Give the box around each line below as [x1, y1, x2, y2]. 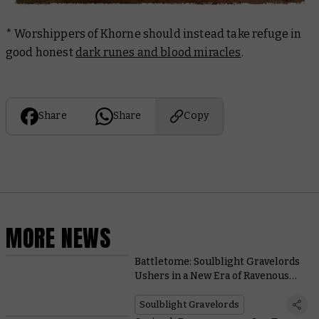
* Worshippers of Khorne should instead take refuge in [6, 26, 302, 41]
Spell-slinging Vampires [134, 284, 252, 297]
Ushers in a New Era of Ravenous [134, 270, 289, 283]
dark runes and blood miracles [75, 45, 241, 59]
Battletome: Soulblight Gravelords [134, 256, 300, 268]
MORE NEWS [6, 220, 111, 256]
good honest [6, 45, 75, 59]
